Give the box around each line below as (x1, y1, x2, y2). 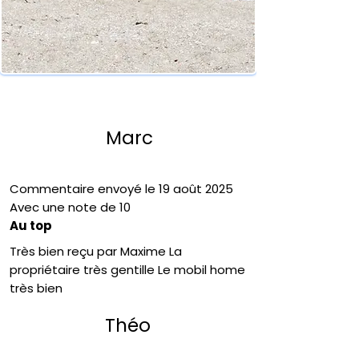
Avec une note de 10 (10, 199, 131, 216)
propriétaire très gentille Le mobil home (10, 261, 245, 278)
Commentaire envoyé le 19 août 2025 (10, 180, 233, 197)
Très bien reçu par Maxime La (10, 243, 182, 260)
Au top (10, 217, 52, 234)
